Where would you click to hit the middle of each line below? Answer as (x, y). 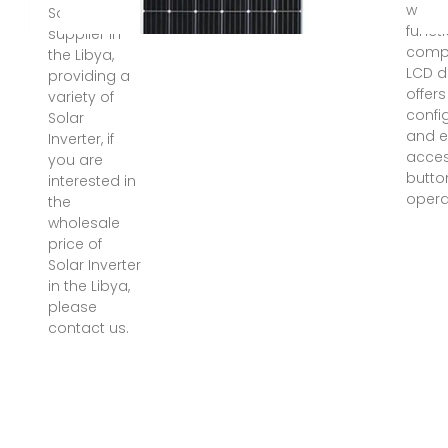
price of (74, 244)
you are (75, 160)
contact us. (88, 328)
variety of (80, 97)
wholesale (83, 223)
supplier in (84, 34)
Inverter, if (80, 139)
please (72, 307)
